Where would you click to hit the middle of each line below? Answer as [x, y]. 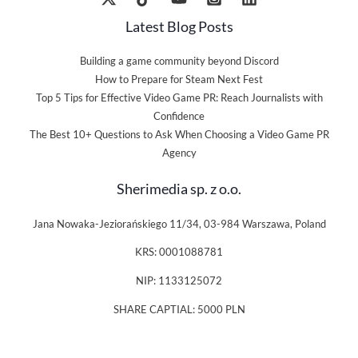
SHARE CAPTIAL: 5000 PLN [179, 309]
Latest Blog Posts [179, 27]
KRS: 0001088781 [179, 252]
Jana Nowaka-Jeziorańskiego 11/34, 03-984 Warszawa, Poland [179, 223]
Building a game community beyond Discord [179, 61]
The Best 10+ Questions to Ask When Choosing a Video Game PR [179, 135]
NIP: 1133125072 [179, 281]
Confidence [179, 116]
